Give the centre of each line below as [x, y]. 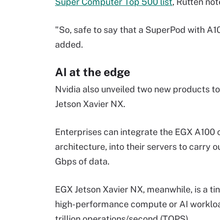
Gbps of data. [82, 161]
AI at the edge [93, 72]
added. [69, 44]
